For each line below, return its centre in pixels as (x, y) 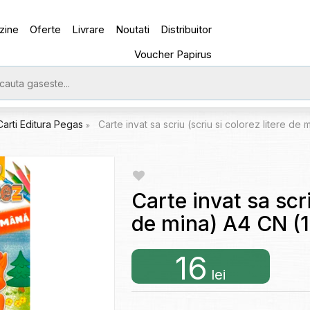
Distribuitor (186, 29)
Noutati (133, 29)
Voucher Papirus (173, 54)
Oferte (46, 29)
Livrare (89, 29)
